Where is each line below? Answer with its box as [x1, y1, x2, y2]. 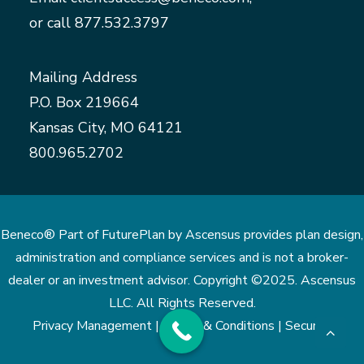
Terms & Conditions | [162, 317, 285, 335]
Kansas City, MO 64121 [29, 118, 183, 137]
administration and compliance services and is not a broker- [15, 249, 349, 266]
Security [285, 317, 331, 335]
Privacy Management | [32, 317, 162, 335]
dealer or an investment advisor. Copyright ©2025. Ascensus [8, 271, 356, 289]
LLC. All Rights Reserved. [108, 294, 256, 312]
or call [29, 13, 75, 32]
